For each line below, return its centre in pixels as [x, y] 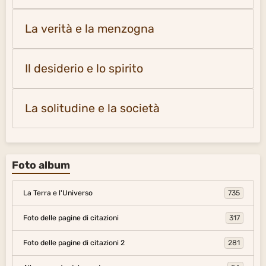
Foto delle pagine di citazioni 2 [74, 243]
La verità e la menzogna [90, 29]
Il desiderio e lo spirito [84, 69]
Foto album [41, 165]
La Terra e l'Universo [58, 193]
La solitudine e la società [92, 109]
